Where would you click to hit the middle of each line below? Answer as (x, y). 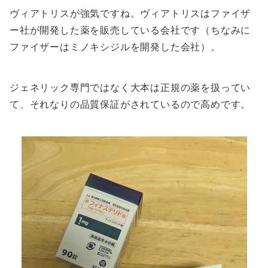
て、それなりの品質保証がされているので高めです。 (130, 104)
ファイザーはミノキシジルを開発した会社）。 (115, 47)
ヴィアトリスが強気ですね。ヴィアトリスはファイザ (130, 13)
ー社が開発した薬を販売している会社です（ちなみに (130, 30)
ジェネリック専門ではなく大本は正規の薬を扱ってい (130, 88)
